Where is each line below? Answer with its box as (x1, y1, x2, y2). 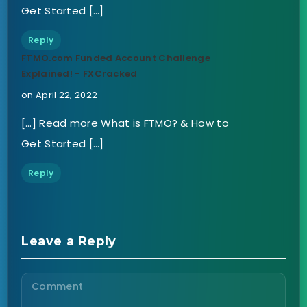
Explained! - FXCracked (21, 67, 138, 81)
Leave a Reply (21, 234, 116, 249)
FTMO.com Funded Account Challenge (21, 51, 210, 65)
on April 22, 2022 (21, 88, 98, 102)
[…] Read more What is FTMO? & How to (21, 116, 229, 131)
